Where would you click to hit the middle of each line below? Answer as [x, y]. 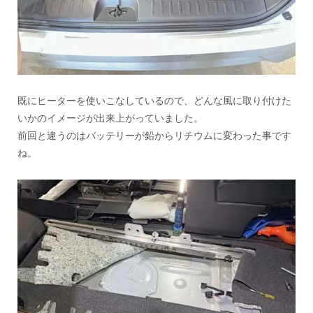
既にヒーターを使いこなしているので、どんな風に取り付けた [155, 100]
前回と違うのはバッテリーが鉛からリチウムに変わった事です [155, 135]
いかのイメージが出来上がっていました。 [111, 118]
